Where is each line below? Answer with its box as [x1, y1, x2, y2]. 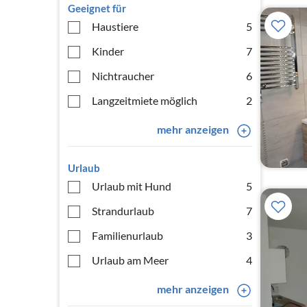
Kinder [92, 45, 124, 58]
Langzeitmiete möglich [92, 94, 197, 107]
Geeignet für [68, 2, 126, 14]
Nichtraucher [92, 69, 154, 82]
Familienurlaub [92, 229, 163, 242]
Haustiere [92, 20, 138, 33]
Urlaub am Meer [92, 254, 169, 267]
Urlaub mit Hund [92, 180, 171, 193]
